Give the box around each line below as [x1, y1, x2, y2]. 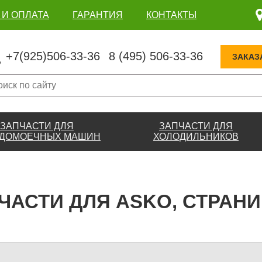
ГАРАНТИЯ [73, 9, 123, 20]
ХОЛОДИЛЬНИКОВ [153, 131, 239, 142]
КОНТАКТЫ [146, 9, 196, 20]
